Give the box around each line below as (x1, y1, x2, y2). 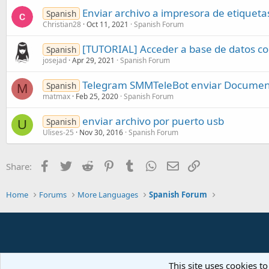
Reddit (94, 159, 121, 171)
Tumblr (137, 159, 167, 171)
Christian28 (43, 19, 81, 29)
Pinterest (116, 159, 153, 171)
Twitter (73, 159, 103, 171)
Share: (6, 160, 32, 172)
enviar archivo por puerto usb (82, 113, 224, 128)
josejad (43, 55, 67, 65)
